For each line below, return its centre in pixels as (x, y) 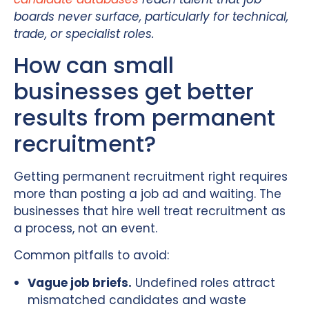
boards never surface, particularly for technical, (151, 16)
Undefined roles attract (203, 282)
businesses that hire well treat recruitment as (150, 211)
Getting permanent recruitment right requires (151, 176)
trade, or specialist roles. (84, 33)
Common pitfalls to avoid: (91, 256)
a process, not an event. (86, 228)
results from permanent (144, 117)
